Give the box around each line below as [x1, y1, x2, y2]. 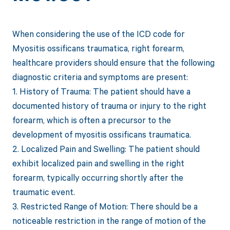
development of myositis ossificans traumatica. [12, 128, 191, 141]
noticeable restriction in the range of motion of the [12, 215, 206, 227]
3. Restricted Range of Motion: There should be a [12, 200, 198, 213]
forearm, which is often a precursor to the [12, 114, 171, 126]
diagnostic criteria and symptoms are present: [12, 71, 188, 83]
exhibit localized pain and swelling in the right [12, 157, 184, 169]
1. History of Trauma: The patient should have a [12, 85, 190, 98]
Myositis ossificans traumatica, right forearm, [12, 42, 184, 54]
